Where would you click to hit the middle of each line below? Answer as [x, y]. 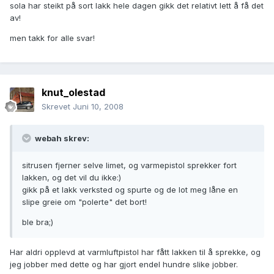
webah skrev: [61, 139]
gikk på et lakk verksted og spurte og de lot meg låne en [130, 190]
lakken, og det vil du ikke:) [72, 178]
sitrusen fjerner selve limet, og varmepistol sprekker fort [129, 165]
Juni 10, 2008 [98, 107]
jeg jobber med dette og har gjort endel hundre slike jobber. [124, 265]
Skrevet [57, 107]
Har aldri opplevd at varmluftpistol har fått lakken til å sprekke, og [135, 252]
